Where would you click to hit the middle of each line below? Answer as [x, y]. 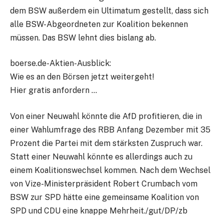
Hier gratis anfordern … [53, 90]
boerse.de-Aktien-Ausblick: [60, 63]
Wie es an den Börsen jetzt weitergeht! [82, 77]
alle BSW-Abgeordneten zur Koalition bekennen [99, 24]
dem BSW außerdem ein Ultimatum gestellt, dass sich [109, 10]
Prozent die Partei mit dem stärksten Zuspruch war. [106, 143]
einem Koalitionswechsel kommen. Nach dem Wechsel [110, 170]
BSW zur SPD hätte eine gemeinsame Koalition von [104, 197]
